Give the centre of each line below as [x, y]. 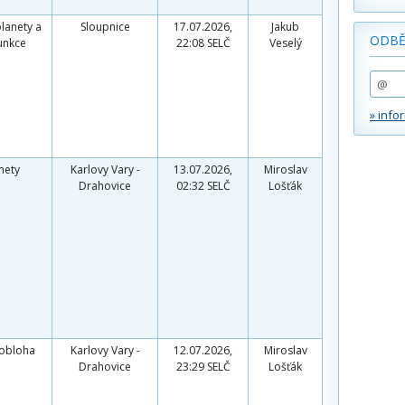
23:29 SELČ [203, 367]
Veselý [285, 43]
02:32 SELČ [203, 186]
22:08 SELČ [203, 43]
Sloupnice [105, 27]
